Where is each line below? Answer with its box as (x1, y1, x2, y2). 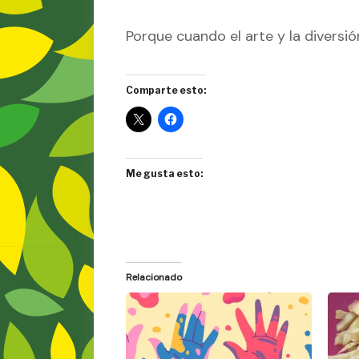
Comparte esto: (126, 83, 206, 96)
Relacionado (126, 270, 182, 284)
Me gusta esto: (126, 167, 203, 179)
